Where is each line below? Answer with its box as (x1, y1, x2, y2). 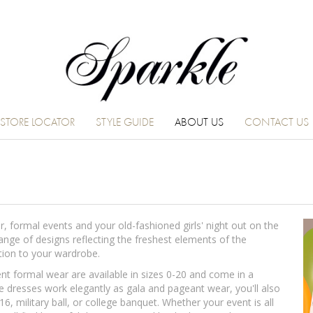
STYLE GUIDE (95, 117, 154, 129)
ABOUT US (174, 117, 224, 129)
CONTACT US (244, 117, 309, 129)
